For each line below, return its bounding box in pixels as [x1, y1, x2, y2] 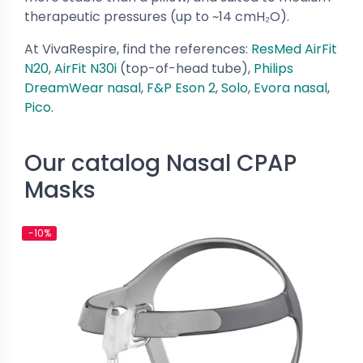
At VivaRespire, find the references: [24, 40, 251, 58]
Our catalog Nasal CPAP [24, 147, 297, 179]
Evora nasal [254, 79, 327, 97]
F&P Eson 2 [147, 79, 216, 97]
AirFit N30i [54, 59, 117, 78]
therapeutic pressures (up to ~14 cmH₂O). [24, 7, 289, 26]
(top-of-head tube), [117, 59, 254, 78]
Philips [254, 59, 293, 78]
